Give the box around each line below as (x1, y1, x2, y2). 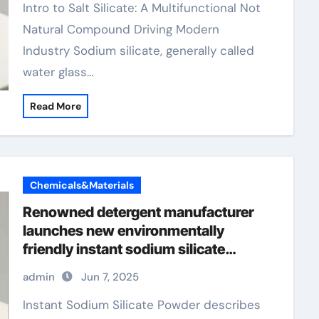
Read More (29, 100, 81, 113)
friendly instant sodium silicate (22, 241, 225, 258)
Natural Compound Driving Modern (22, 21, 219, 37)
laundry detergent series (22, 259, 184, 276)
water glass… (22, 64, 94, 80)
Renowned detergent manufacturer (22, 204, 254, 221)
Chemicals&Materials (29, 179, 134, 192)
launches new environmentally (22, 222, 224, 239)
